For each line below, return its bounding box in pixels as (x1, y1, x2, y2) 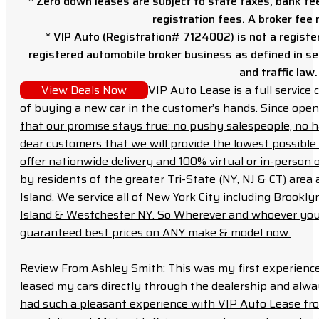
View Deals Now (41, 81, 127, 100)
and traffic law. (239, 63, 318, 82)
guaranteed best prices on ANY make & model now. (20, 224, 291, 242)
